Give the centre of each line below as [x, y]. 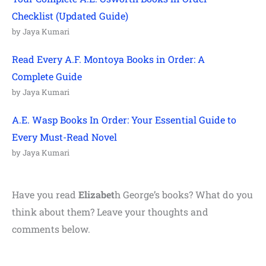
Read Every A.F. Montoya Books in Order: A [108, 59]
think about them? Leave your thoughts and [110, 212]
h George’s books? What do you [184, 195]
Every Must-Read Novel [64, 137]
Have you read [45, 195]
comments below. [51, 229]
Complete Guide [47, 77]
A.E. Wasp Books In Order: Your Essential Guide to [124, 120]
